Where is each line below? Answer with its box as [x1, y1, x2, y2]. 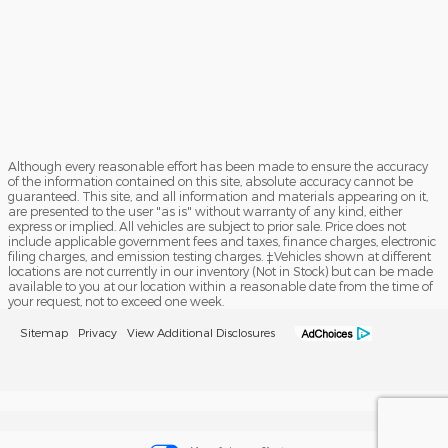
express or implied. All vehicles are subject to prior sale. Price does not [8, 218, 406, 233]
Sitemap [20, 324, 68, 339]
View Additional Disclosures [127, 324, 275, 339]
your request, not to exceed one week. [8, 293, 224, 308]
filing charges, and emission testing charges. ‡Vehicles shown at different [8, 248, 431, 263]
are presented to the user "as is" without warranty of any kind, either [8, 203, 402, 218]
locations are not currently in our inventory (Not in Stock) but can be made [8, 263, 433, 278]
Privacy [78, 324, 117, 339]
